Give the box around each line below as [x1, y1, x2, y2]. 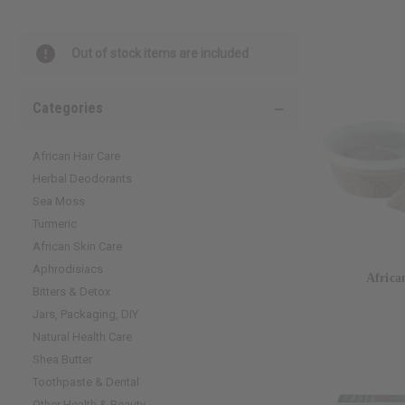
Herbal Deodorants [33, 171, 132, 185]
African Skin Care [33, 239, 122, 253]
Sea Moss [33, 193, 85, 208]
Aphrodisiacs [33, 261, 103, 276]
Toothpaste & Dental [33, 374, 139, 389]
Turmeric [33, 216, 77, 231]
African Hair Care [33, 148, 120, 163]
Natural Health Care [33, 329, 132, 344]
